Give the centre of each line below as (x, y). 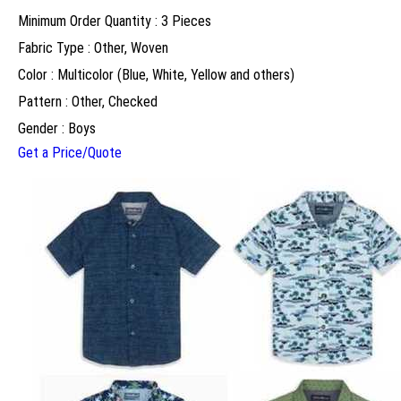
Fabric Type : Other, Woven (93, 48)
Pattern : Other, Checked (88, 102)
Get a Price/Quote (70, 153)
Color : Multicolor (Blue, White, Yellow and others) (156, 75)
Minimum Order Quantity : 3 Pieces (115, 21)
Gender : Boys (57, 129)
